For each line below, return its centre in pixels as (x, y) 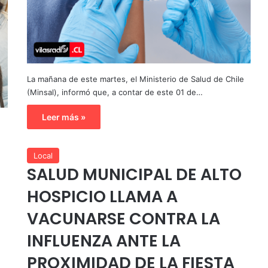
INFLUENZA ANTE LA (103, 240)
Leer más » (63, 117)
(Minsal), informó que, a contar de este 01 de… (115, 92)
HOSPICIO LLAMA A (102, 196)
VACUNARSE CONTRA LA (123, 218)
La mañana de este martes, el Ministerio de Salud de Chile (135, 79)
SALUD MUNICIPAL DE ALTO (134, 174)
